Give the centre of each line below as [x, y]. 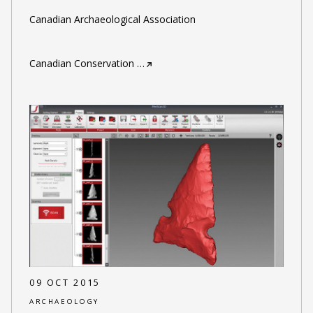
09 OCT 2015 [65, 283]
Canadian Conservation [81, 63]
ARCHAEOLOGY [64, 301]
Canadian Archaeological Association [112, 19]
